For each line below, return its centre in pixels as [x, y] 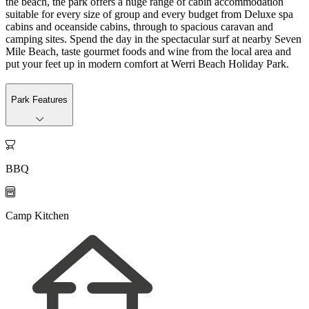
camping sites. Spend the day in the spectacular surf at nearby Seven [153, 39]
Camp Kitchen [37, 215]
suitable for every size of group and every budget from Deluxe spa [149, 14]
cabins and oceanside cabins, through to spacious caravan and [139, 26]
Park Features [39, 99]
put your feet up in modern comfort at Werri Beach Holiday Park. [147, 63]
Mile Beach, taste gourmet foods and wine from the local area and [148, 51]
